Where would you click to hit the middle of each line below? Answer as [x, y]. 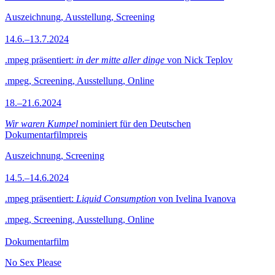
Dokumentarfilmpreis [46, 135]
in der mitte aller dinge [120, 60]
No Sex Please [33, 262]
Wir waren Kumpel [41, 124]
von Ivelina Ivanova [196, 199]
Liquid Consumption [116, 199]
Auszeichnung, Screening [55, 156]
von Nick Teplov [199, 60]
